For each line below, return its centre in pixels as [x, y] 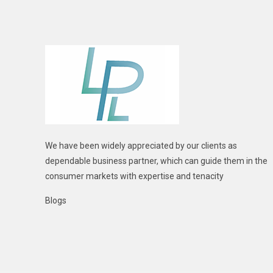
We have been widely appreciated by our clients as [141, 146]
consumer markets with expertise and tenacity [135, 176]
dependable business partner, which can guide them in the [157, 161]
